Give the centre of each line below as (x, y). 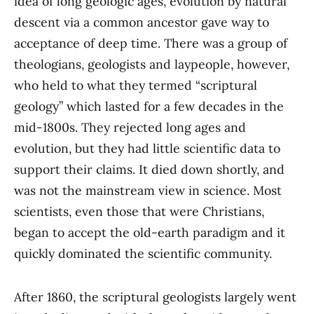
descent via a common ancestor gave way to (142, 22)
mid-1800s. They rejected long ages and (130, 128)
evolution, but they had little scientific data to (147, 149)
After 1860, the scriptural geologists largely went (155, 297)
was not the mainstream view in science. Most (148, 191)
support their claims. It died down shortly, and (149, 170)
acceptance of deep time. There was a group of (151, 43)
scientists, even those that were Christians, (139, 212)
